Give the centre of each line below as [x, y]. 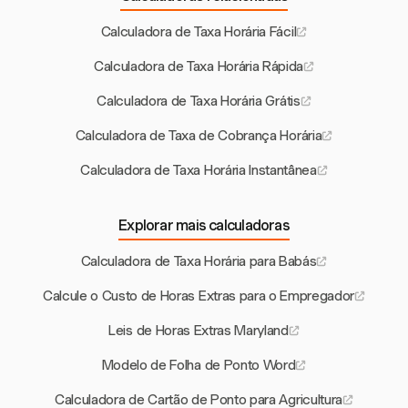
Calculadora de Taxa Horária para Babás [199, 262]
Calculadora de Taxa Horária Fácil [199, 32]
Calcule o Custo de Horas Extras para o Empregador [199, 296]
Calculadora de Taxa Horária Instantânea [199, 171]
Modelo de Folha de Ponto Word [199, 366]
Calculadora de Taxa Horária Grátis [199, 102]
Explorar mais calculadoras [204, 226]
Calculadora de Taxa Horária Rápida [199, 67]
